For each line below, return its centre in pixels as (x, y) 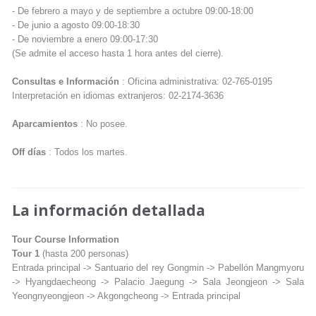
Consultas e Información (66, 82)
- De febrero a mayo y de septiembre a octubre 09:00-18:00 (133, 11)
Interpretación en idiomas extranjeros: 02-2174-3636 (118, 96)
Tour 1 (26, 254)
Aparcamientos (45, 124)
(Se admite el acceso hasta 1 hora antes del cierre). (118, 54)
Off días (29, 152)
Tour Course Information (66, 240)
